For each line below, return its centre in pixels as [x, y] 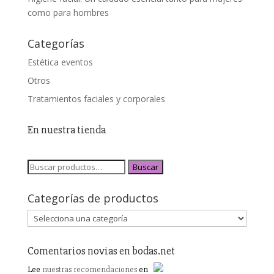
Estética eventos [60, 62]
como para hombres [68, 13]
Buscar [145, 167]
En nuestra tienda [66, 130]
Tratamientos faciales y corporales [96, 99]
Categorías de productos [93, 198]
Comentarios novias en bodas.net [101, 251]
